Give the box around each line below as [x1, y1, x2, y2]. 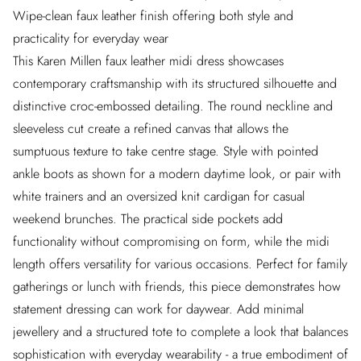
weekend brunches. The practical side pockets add [13, 210, 283, 228]
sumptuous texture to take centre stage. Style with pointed [13, 142, 318, 160]
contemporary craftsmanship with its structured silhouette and [13, 74, 337, 93]
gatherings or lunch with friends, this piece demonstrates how [13, 277, 341, 296]
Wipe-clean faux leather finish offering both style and [13, 6, 293, 25]
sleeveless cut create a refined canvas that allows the [13, 119, 288, 138]
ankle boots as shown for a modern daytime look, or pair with [13, 164, 341, 183]
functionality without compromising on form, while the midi [13, 232, 330, 251]
